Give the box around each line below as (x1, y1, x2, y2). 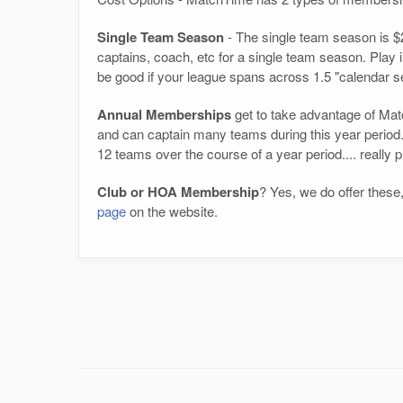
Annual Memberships (97, 104, 231, 125)
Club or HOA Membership (97, 182, 259, 202)
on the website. (126, 201, 218, 221)
